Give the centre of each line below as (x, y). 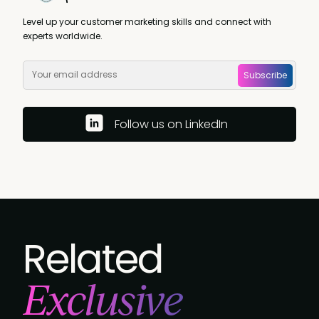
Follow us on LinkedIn (171, 124)
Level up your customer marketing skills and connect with (147, 21)
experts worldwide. (63, 36)
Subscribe (265, 75)
